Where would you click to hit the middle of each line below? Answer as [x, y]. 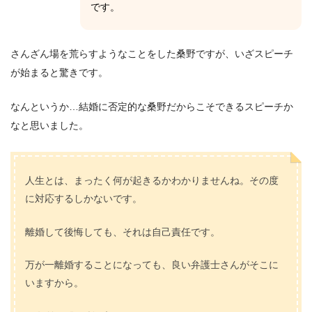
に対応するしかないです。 [84, 199]
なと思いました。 [49, 125]
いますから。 [55, 283]
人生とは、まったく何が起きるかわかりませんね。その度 [152, 181]
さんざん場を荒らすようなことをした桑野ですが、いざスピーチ [152, 54]
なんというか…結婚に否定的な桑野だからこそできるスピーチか [152, 106]
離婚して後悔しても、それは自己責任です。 [123, 232]
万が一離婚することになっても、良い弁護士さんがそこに [152, 265]
